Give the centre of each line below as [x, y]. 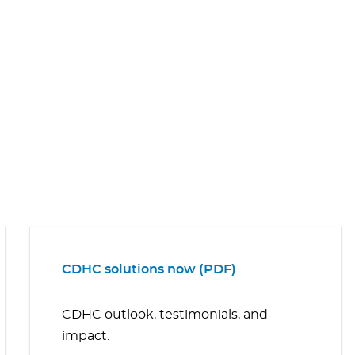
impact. [85, 336]
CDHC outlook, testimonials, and [164, 315]
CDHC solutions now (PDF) [149, 270]
